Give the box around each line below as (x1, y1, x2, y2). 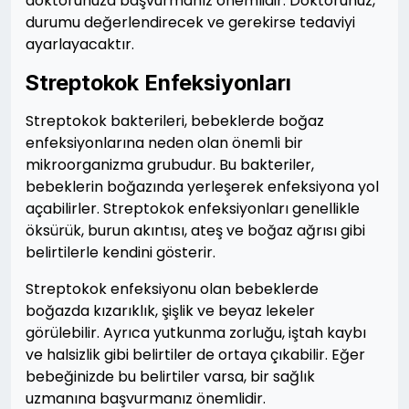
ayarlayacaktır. (26, 34, 134, 55)
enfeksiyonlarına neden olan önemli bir (26, 132, 303, 153)
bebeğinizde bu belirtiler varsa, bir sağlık (26, 366, 315, 387)
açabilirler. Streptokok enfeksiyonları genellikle (26, 198, 360, 219)
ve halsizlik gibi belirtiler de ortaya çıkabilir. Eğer (26, 344, 365, 365)
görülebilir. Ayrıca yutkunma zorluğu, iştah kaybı (26, 322, 366, 343)
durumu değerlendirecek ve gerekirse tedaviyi (26, 12, 355, 33)
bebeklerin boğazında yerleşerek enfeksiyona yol (26, 176, 379, 197)
